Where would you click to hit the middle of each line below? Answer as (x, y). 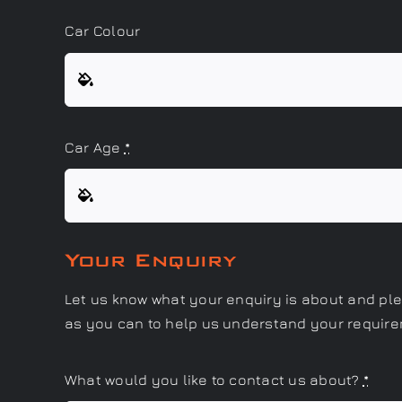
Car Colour (102, 31)
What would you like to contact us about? (214, 380)
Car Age (94, 147)
